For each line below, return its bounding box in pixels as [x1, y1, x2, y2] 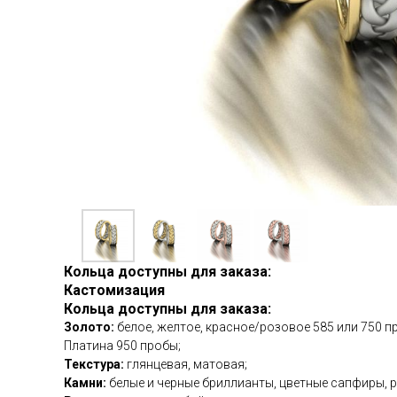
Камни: [64, 376, 106, 390]
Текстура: [64, 357, 124, 371]
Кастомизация [64, 282, 165, 299]
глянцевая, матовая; [124, 357, 247, 371]
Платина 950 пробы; [64, 339, 181, 353]
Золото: [64, 320, 114, 334]
